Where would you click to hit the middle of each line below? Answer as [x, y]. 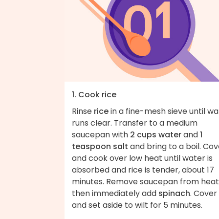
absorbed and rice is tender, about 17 [143, 170]
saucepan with [101, 134]
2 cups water [156, 134]
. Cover [204, 193]
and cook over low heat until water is [142, 158]
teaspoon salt [100, 146]
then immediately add [115, 193]
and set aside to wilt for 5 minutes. [137, 205]
